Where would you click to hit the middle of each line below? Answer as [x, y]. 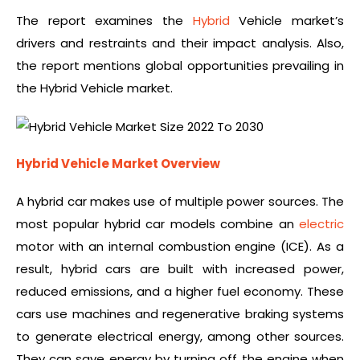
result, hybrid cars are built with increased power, [180, 268]
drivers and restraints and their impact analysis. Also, [180, 43]
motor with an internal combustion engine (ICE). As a [180, 246]
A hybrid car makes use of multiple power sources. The [180, 201]
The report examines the [104, 21]
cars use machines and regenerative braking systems [180, 313]
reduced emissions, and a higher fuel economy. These [180, 291]
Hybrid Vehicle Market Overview [118, 164]
